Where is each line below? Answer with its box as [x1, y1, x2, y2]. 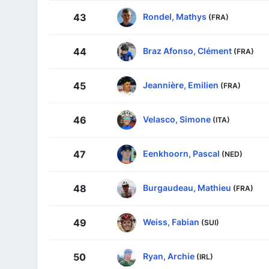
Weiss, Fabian [143, 216, 199, 227]
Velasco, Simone [143, 113, 211, 124]
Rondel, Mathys [143, 11, 207, 22]
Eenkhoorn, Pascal [143, 148, 220, 159]
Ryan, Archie [143, 250, 195, 261]
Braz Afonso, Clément [143, 45, 232, 56]
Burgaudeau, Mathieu [143, 182, 231, 193]
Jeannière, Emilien [143, 79, 219, 90]
